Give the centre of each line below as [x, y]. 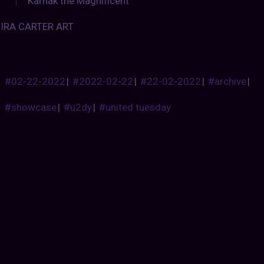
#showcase [30, 108]
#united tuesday [135, 108]
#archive [227, 82]
